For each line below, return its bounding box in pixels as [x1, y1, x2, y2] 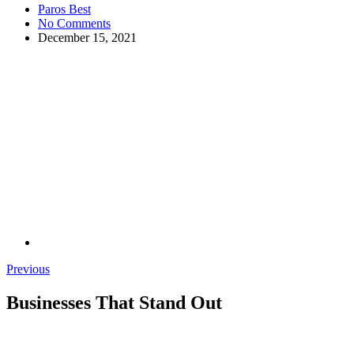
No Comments [38, 16, 111, 30]
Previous [6, 262, 50, 276]
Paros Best [38, 2, 91, 16]
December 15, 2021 [38, 30, 137, 44]
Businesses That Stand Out [6, 292, 222, 313]
